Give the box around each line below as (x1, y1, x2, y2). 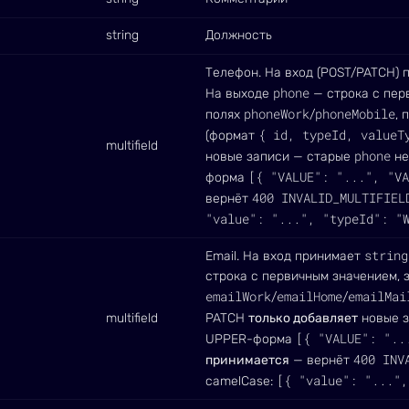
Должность (205, 27, 272, 43)
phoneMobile (315, 105, 395, 122)
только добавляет (248, 310, 358, 326)
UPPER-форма (205, 331, 296, 347)
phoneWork (244, 105, 309, 122)
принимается (205, 352, 289, 368)
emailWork (205, 288, 271, 305)
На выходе (205, 86, 273, 101)
